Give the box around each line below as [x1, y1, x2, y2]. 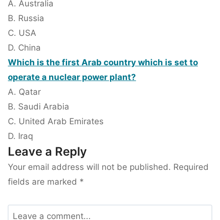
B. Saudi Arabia [8, 102, 69, 112]
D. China [8, 43, 41, 53]
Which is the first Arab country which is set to [8, 57, 198, 68]
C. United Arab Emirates [8, 116, 104, 127]
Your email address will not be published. [8, 162, 171, 172]
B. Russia [8, 13, 44, 24]
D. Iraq [8, 131, 33, 141]
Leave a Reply [8, 144, 87, 159]
